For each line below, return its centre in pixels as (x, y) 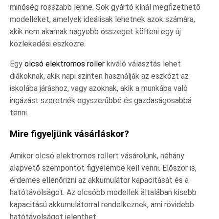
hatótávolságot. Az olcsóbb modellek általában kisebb (103, 192)
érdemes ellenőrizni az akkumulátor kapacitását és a (99, 180)
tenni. (19, 113)
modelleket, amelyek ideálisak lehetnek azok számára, (102, 20)
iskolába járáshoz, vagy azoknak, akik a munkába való (99, 88)
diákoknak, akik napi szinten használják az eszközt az (99, 76)
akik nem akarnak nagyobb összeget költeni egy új (95, 32)
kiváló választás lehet (143, 64)
